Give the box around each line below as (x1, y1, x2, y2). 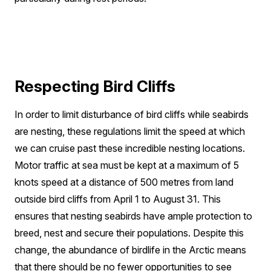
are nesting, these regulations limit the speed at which (15, 125, 245, 137)
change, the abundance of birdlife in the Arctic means (15, 244, 246, 256)
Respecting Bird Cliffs (15, 77, 175, 96)
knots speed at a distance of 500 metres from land (15, 176, 233, 188)
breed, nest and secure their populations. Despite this (15, 227, 244, 239)
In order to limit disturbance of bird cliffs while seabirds (15, 108, 249, 120)
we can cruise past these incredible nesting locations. (15, 142, 245, 154)
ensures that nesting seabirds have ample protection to (15, 210, 252, 222)
